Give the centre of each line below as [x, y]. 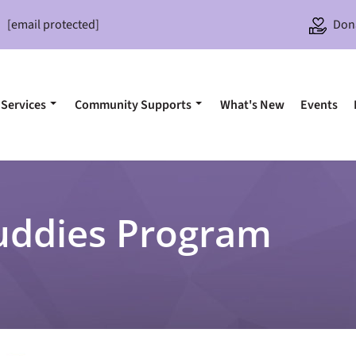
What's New [252, 105]
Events [319, 105]
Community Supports [133, 105]
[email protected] [53, 25]
